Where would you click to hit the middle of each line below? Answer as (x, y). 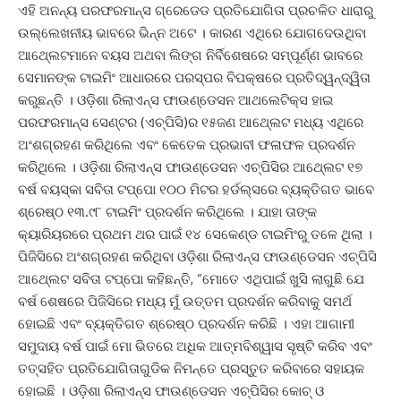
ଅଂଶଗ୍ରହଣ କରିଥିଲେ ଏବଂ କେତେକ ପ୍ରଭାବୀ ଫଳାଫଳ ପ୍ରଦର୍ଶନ (187, 145)
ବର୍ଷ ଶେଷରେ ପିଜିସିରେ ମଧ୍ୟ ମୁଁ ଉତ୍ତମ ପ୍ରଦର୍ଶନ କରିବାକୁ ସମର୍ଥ (185, 301)
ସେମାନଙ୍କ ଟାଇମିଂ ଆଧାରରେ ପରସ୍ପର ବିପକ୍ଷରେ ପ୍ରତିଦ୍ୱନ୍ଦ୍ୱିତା (194, 77)
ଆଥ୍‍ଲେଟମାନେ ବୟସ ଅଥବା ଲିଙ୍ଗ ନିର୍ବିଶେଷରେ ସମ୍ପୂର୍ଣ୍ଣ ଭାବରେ (190, 55)
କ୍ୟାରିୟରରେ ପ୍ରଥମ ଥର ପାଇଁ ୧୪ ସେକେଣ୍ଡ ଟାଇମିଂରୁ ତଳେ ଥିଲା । (195, 234)
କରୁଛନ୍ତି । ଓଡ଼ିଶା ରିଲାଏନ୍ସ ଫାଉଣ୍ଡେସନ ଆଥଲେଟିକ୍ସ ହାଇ (175, 100)
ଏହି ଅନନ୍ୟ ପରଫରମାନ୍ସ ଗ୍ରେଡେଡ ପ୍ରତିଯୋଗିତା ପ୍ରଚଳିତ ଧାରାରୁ (196, 10)
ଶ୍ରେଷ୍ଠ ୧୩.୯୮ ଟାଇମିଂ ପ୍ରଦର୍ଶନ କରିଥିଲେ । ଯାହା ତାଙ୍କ (167, 212)
